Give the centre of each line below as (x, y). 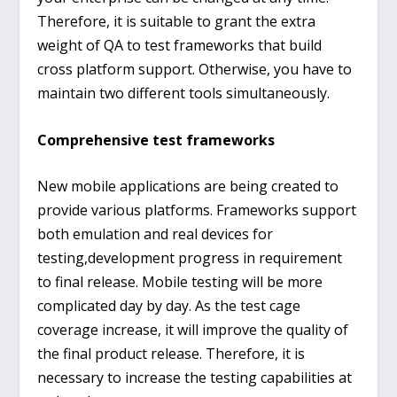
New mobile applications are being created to (188, 187)
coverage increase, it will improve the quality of (193, 330)
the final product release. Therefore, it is (171, 354)
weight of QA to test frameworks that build (180, 46)
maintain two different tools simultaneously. (184, 93)
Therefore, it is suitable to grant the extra (177, 22)
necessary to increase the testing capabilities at (195, 378)
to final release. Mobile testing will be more (180, 282)
